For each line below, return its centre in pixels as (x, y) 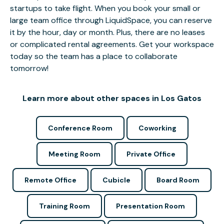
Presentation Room (150, 206)
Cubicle (116, 180)
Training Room (64, 206)
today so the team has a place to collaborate (94, 56)
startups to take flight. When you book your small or (105, 8)
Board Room (178, 180)
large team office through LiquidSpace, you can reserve (111, 20)
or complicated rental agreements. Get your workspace (112, 44)
